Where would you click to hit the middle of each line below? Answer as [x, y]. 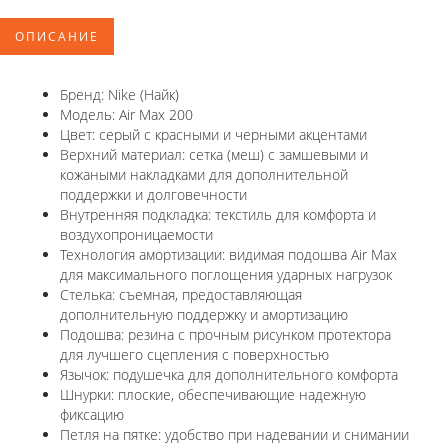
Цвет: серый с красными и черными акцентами [213, 135]
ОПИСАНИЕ [57, 37]
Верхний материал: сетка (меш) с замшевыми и [214, 155]
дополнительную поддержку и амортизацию [204, 315]
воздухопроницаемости [136, 235]
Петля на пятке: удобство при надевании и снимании [234, 435]
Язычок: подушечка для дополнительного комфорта [229, 375]
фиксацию [92, 415]
